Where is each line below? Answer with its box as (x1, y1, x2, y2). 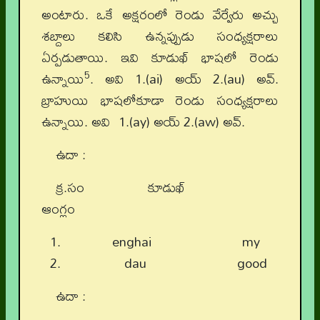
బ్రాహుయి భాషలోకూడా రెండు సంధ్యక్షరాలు (41, 87, 279, 114)
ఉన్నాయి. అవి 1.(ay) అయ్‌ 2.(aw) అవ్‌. (41, 109, 245, 136)
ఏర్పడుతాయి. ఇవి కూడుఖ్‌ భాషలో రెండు (41, 44, 279, 71)
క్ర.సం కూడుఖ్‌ (56, 174, 279, 201)
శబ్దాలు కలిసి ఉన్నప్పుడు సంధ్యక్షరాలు (41, 23, 279, 50)
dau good (64, 250, 267, 277)
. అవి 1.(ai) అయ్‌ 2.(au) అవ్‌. (90, 66, 279, 93)
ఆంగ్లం (41, 196, 75, 223)
